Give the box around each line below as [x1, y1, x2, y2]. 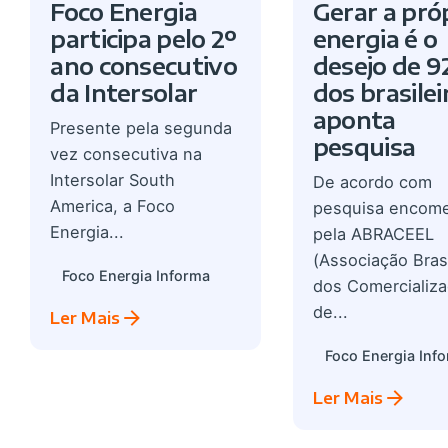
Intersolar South [50, 170, 176, 191]
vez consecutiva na [50, 144, 203, 165]
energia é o [312, 25, 438, 54]
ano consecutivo [50, 52, 238, 81]
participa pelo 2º [50, 25, 237, 54]
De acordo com [312, 172, 432, 193]
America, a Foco [50, 196, 176, 217]
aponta [312, 106, 396, 135]
